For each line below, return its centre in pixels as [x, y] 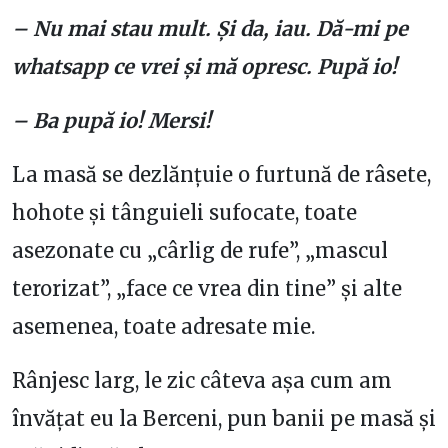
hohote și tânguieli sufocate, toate [184, 212]
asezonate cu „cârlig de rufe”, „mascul [200, 250]
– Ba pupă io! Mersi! [111, 120]
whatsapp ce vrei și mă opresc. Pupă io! [204, 66]
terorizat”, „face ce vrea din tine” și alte [207, 288]
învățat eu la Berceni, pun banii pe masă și [224, 418]
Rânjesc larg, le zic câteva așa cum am [202, 380]
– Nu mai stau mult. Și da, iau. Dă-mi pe [210, 28]
